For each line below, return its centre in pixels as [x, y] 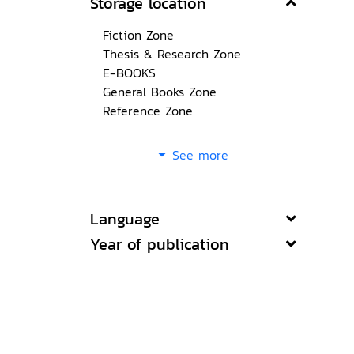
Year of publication [160, 244]
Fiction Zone [138, 35]
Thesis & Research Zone [172, 54]
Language [125, 219]
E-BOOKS [129, 73]
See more [200, 155]
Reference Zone [148, 111]
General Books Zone [160, 92]
